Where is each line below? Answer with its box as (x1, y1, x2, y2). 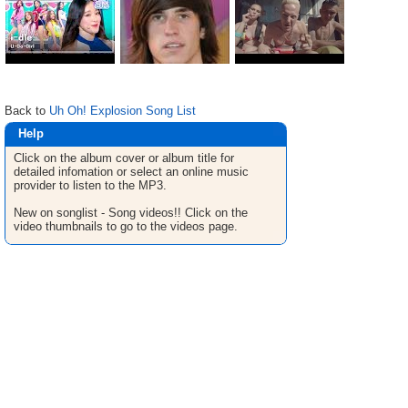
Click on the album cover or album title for (14, 151, 234, 165)
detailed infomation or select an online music (14, 165, 249, 178)
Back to (5, 104, 49, 117)
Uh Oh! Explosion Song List (49, 104, 196, 117)
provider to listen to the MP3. (14, 178, 167, 192)
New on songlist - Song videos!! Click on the (14, 206, 248, 219)
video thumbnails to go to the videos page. (14, 219, 238, 233)
